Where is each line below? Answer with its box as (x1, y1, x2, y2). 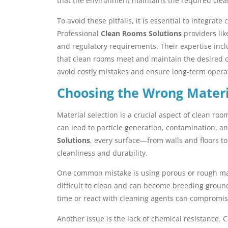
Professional (57, 28, 101, 38)
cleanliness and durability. (57, 148, 148, 158)
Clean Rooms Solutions (101, 28, 182, 38)
